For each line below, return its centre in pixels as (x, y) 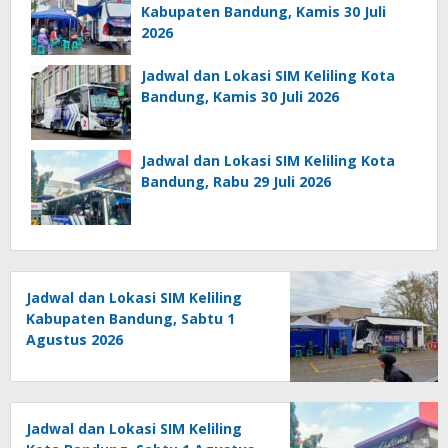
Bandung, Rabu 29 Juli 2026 (236, 182)
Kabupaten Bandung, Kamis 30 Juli (263, 12)
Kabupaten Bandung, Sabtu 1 (130, 319)
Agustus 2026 (74, 340)
